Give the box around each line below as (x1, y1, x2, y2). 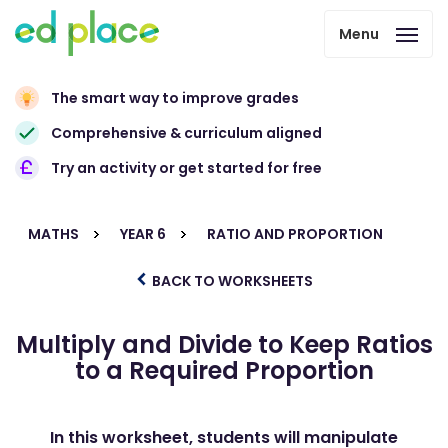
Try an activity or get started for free (51, 158, 322, 178)
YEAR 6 (120, 224, 166, 244)
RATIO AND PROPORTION (207, 224, 383, 244)
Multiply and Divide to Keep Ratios (15, 328, 433, 361)
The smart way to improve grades (51, 88, 299, 108)
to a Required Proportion (74, 354, 374, 387)
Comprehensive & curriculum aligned (51, 123, 322, 143)
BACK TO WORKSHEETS (149, 271, 313, 291)
